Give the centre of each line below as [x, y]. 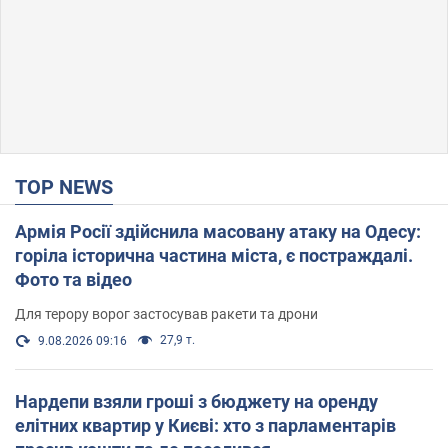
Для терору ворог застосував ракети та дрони [166, 313]
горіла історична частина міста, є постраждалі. [214, 255]
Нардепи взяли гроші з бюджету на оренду [196, 401]
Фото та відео [73, 279]
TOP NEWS [70, 186]
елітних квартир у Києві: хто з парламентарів [205, 425]
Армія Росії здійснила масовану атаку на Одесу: [218, 231]
